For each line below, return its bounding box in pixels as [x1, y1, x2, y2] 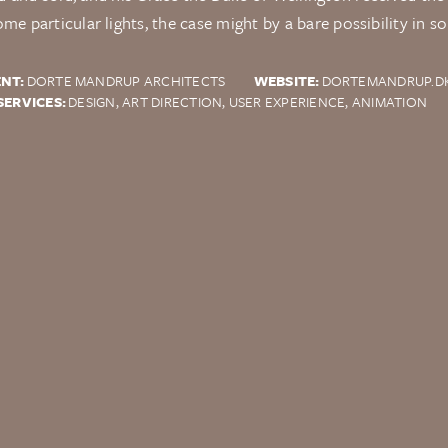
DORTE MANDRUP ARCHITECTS [26, 70, 226, 91]
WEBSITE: [253, 70, 320, 91]
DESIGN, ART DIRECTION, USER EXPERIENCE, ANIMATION [68, 91, 427, 112]
